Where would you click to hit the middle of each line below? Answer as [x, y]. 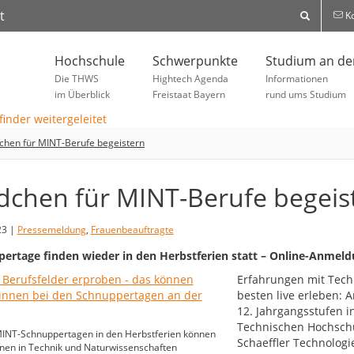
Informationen [297, 79]
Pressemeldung [51, 230]
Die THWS [77, 79]
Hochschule [90, 61]
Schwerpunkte [195, 61]
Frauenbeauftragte [132, 230]
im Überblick [82, 94]
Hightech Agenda [190, 79]
